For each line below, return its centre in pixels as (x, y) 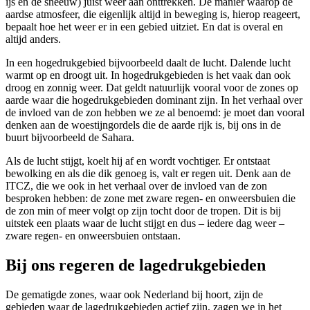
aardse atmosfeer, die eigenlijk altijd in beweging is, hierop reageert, (153, 14)
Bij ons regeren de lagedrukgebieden (136, 265)
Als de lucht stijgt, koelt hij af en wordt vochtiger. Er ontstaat (138, 161)
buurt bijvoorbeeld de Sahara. (70, 137)
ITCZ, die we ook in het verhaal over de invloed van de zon (136, 185)
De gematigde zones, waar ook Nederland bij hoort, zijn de (134, 294)
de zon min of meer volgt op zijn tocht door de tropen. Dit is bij (143, 210)
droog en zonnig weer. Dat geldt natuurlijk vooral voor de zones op (152, 87)
